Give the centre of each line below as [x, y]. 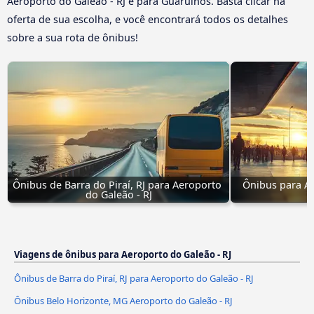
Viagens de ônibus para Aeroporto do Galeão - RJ [123, 255]
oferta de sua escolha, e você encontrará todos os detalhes [148, 20]
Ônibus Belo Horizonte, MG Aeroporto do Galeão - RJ [123, 301]
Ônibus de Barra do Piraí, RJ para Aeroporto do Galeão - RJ [134, 279]
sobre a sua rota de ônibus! [73, 38]
